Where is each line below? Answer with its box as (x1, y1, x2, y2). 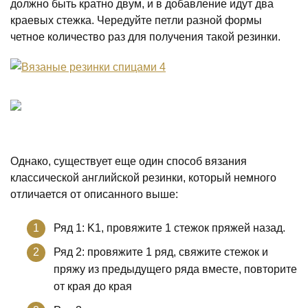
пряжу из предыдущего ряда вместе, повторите (54, 263, 297, 275)
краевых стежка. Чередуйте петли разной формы (10, 14, 262, 26)
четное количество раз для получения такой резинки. (10, 31, 280, 43)
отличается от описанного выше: (10, 188, 178, 200)
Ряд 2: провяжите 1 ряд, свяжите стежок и (54, 246, 268, 258)
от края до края (54, 280, 132, 292)
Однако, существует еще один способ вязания (10, 155, 247, 167)
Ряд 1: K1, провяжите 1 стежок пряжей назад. (54, 222, 285, 234)
